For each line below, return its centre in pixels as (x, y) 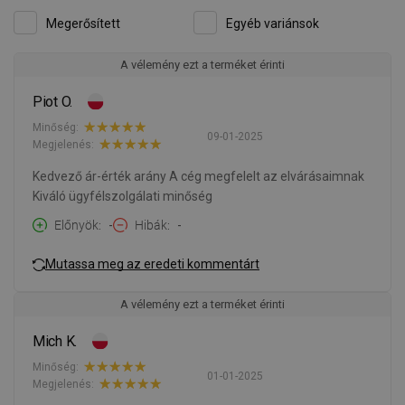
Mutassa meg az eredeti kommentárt (152, 264)
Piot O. (53, 102)
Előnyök (76, 226)
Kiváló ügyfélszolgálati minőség (122, 197)
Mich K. (55, 342)
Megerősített (83, 24)
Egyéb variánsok (273, 24)
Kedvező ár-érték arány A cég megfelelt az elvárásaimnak (198, 177)
